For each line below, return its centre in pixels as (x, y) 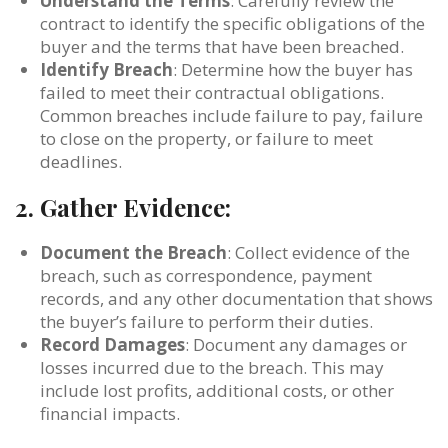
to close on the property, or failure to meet (206, 138)
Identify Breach (106, 69)
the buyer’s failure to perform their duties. (206, 321)
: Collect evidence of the (318, 252)
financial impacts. (110, 413)
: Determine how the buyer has (293, 69)
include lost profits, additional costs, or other (217, 390)
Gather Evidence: (135, 206)
